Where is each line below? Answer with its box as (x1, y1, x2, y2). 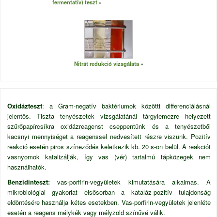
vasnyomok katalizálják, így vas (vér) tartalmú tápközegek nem (7, 152, 211, 161)
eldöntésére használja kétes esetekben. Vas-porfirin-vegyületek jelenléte (7, 198, 211, 207)
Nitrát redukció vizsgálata (74, 60, 139, 67)
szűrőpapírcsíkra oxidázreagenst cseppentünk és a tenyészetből (7, 122, 211, 131)
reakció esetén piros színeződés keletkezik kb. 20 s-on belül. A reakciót (7, 142, 211, 151)
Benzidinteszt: (7, 177, 58, 186)
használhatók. (7, 162, 46, 171)
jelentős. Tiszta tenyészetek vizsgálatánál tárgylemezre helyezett (7, 111, 211, 121)
